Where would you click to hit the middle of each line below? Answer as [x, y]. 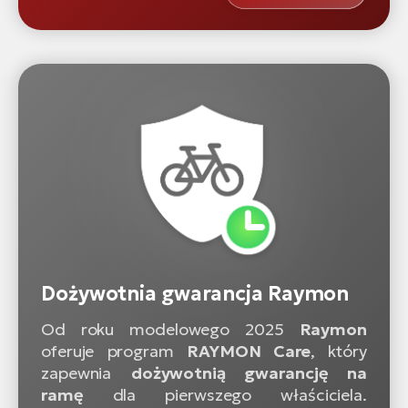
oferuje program [114, 351]
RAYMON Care [249, 351]
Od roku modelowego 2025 [170, 329]
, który [339, 351]
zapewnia [86, 372]
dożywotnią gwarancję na [249, 372]
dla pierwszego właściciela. [225, 394]
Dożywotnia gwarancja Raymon [195, 293]
